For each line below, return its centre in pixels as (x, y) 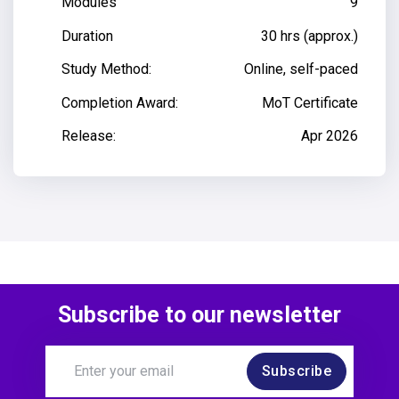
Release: (88, 136)
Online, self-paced (301, 69)
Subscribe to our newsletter (199, 315)
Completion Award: (119, 102)
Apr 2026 (330, 136)
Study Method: (106, 69)
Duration (87, 36)
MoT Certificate (310, 102)
